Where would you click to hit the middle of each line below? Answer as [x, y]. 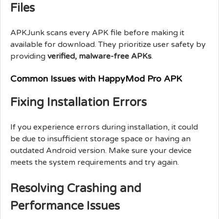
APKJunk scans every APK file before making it [97, 33]
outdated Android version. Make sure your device [101, 150]
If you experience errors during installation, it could [104, 127]
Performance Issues [65, 206]
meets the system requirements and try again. [95, 162]
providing [29, 56]
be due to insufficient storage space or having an [100, 139]
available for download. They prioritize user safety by [108, 44]
